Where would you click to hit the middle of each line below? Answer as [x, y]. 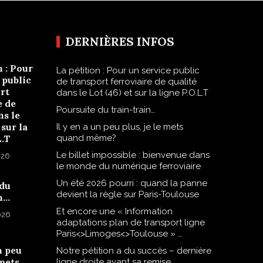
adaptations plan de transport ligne [130, 223]
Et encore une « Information [114, 212]
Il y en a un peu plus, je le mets [119, 127]
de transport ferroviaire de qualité [126, 82]
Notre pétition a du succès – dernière [134, 251]
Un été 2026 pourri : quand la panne [131, 183]
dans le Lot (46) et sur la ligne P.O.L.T [132, 93]
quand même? [86, 138]
